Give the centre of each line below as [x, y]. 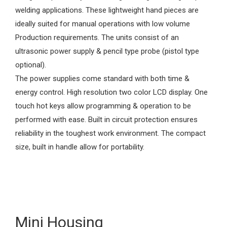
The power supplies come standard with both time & [102, 78]
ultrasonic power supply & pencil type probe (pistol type [107, 51]
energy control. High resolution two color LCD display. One [111, 92]
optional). [31, 65]
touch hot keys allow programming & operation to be [103, 106]
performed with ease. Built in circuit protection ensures [106, 119]
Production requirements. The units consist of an [97, 37]
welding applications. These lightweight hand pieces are [107, 10]
